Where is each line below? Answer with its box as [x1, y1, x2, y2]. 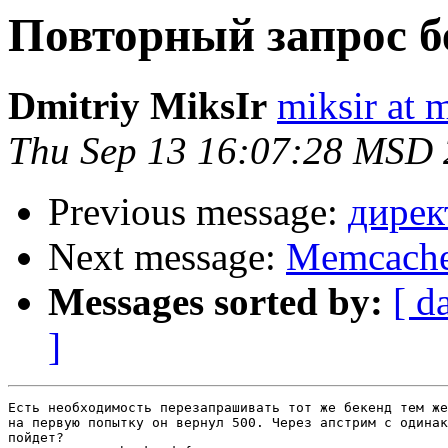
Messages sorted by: [48, 280, 383, 324]
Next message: [48, 235, 286, 279]
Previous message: [48, 190, 348, 234]
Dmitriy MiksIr [8, 84, 267, 128]
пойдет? [8, 430, 64, 446]
